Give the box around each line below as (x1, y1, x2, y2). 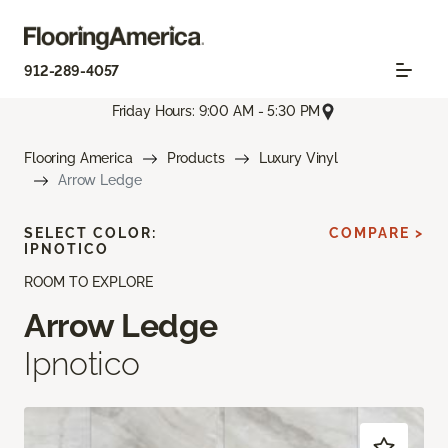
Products (166, 149, 225, 166)
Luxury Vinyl (258, 149, 338, 166)
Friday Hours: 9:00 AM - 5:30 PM (111, 103, 321, 120)
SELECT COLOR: (24, 224, 157, 241)
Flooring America (24, 149, 133, 166)
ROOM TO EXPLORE (24, 273, 153, 290)
